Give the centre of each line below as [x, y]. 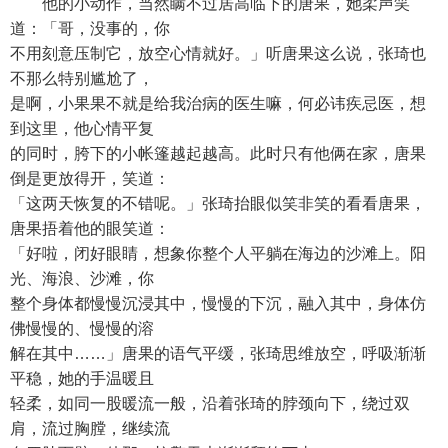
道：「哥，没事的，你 [90, 28]
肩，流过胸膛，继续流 [90, 428]
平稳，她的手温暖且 [82, 378]
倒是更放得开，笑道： [90, 178]
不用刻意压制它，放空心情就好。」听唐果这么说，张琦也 [218, 53]
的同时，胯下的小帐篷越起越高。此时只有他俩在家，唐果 [218, 153]
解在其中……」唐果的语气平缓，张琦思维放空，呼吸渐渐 [218, 353]
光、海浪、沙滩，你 [82, 278]
